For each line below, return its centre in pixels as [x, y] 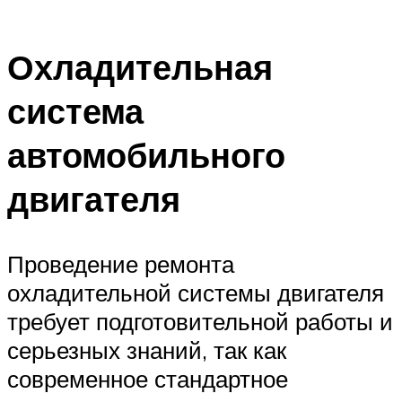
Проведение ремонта [121, 263]
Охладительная [140, 66]
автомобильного [146, 154]
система [75, 110]
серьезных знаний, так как [147, 350]
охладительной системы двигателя [196, 292]
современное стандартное [148, 378]
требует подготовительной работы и [200, 321]
